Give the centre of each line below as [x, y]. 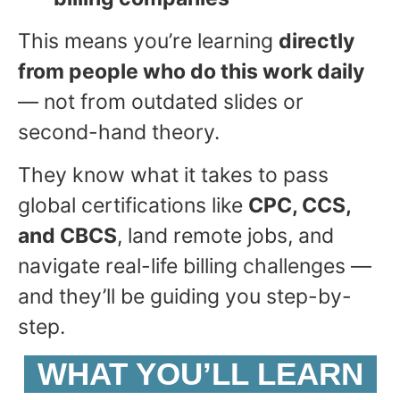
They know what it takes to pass [173, 175]
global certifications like [133, 206]
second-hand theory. [119, 132]
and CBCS [67, 236]
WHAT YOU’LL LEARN [200, 373]
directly [317, 41]
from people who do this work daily [191, 71]
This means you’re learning [148, 41]
